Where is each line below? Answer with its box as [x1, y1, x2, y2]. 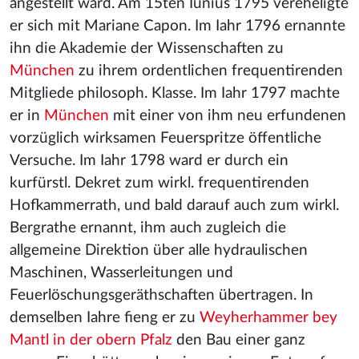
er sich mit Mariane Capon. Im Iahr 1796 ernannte [10, 18, 345, 34]
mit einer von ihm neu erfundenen [109, 108, 346, 123]
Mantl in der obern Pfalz [10, 333, 172, 348]
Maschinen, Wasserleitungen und [10, 265, 233, 280]
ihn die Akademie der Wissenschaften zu [10, 41, 284, 56]
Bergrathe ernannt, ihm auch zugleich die [10, 220, 286, 236]
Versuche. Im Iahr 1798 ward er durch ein [10, 153, 288, 168]
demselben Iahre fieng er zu [10, 310, 200, 325]
